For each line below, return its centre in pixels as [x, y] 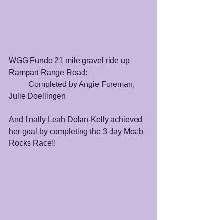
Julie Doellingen [37, 96]
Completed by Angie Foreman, [19, 84]
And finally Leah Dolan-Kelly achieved [77, 119]
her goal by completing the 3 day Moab [77, 131]
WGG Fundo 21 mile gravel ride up [70, 60]
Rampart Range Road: [48, 72]
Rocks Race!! [33, 143]
